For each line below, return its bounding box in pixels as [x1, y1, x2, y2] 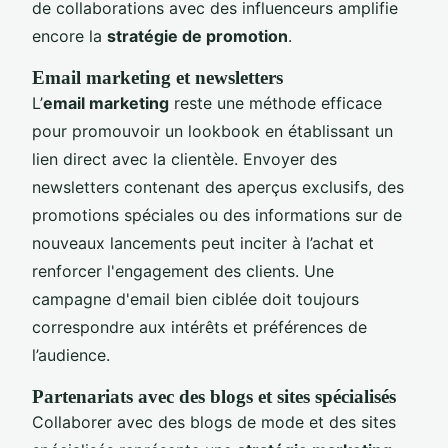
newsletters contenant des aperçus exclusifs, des [32, 176, 404, 197]
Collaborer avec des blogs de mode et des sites [32, 411, 396, 432]
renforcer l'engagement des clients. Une [32, 260, 334, 281]
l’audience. [32, 344, 110, 365]
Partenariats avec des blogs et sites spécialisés [32, 385, 396, 407]
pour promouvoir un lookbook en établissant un [32, 120, 393, 141]
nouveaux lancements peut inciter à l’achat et [32, 232, 374, 253]
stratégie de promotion [107, 25, 288, 46]
